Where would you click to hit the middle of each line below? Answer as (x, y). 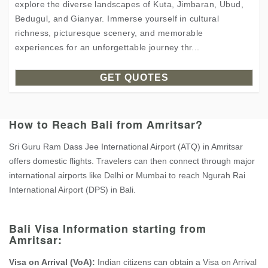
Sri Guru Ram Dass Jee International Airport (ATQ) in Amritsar (126, 147)
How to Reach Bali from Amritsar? (106, 124)
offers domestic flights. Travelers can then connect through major (132, 161)
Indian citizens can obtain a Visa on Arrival (177, 262)
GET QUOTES (134, 77)
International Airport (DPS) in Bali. (72, 190)
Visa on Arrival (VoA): (53, 262)
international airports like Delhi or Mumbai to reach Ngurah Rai (127, 175)
